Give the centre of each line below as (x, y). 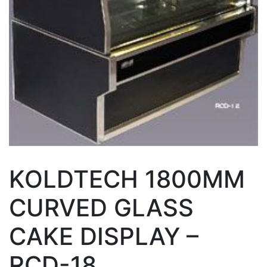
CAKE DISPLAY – (104, 236)
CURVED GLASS (101, 207)
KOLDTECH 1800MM (127, 179)
